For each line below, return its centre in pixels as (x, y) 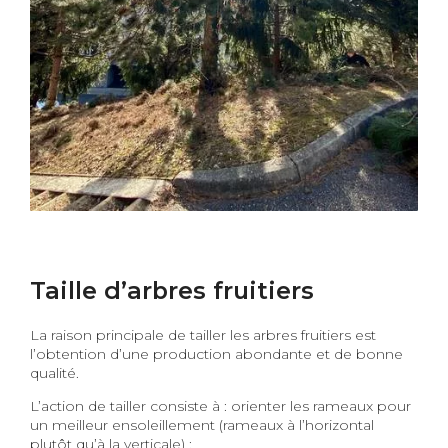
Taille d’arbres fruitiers (172, 291)
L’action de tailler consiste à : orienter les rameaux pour (220, 406)
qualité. (54, 373)
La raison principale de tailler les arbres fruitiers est (203, 335)
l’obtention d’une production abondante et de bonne (216, 354)
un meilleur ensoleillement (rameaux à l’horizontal (202, 425)
